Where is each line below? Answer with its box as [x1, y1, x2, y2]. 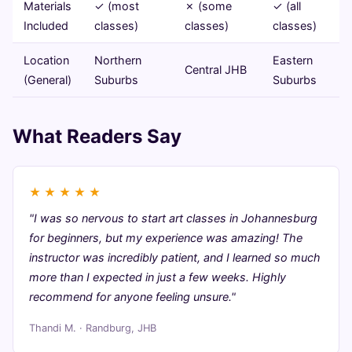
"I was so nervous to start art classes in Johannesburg [29, 211, 317, 225]
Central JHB [185, 63, 247, 76]
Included [24, 19, 68, 32]
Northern [94, 53, 141, 67]
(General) [24, 73, 71, 86]
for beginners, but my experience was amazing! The [29, 231, 302, 244]
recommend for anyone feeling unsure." [29, 290, 236, 303]
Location [24, 53, 69, 67]
